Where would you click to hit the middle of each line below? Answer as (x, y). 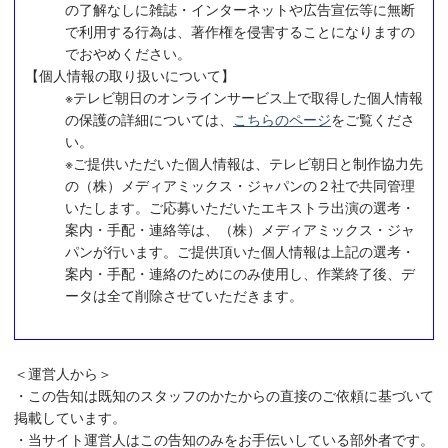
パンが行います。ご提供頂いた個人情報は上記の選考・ (240, 250)
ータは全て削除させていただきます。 (184, 294)
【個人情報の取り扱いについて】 (130, 74)
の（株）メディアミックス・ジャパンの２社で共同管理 (240, 184)
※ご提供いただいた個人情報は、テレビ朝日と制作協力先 (244, 162)
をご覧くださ (373, 118)
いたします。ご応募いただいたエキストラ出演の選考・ (240, 206)
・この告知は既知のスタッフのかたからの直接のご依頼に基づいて (224, 395)
